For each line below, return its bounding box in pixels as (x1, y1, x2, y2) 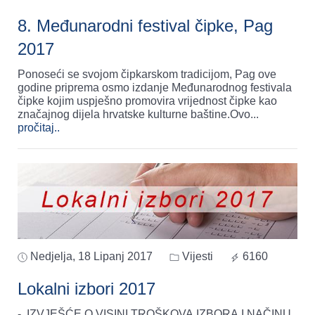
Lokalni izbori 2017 (18, 279, 155, 299)
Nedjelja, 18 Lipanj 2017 (30, 250, 153, 263)
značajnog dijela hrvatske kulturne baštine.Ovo (18, 108, 250, 120)
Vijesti (179, 250, 213, 263)
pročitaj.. (18, 121, 60, 134)
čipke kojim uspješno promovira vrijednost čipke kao (18, 94, 277, 107)
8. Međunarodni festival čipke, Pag (18, 15, 273, 35)
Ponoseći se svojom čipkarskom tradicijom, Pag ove (18, 67, 276, 80)
